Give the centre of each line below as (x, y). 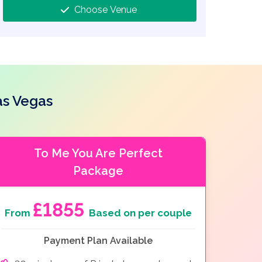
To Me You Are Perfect (98, 153)
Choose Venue (105, 9)
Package (98, 170)
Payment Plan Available (98, 240)
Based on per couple (140, 213)
